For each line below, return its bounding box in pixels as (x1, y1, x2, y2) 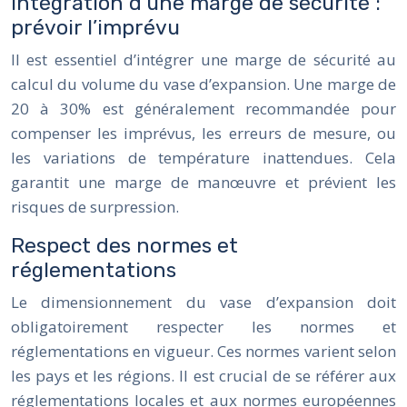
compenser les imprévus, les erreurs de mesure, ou (11, 122, 396, 144)
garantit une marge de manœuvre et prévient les (11, 171, 396, 193)
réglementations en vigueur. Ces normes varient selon (11, 340, 396, 362)
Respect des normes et (11, 232, 238, 258)
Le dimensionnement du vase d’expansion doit (11, 291, 396, 313)
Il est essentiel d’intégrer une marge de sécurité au (11, 48, 396, 70)
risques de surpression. (11, 195, 179, 217)
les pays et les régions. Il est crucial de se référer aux (11, 364, 396, 386)
